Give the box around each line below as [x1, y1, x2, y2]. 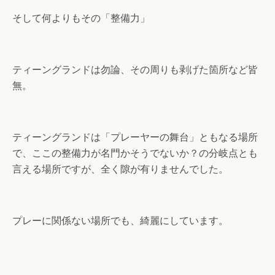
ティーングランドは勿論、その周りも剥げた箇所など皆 [12, 64, 258, 76]
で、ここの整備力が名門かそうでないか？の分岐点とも [12, 147, 258, 159]
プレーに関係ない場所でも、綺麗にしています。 [12, 215, 228, 227]
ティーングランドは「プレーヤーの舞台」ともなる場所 [12, 131, 258, 143]
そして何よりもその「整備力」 [12, 12, 150, 24]
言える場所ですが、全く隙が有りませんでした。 [12, 163, 228, 175]
